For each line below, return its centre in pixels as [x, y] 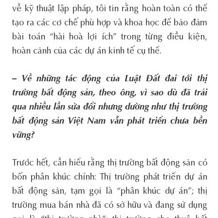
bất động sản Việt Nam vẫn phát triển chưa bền [110, 121]
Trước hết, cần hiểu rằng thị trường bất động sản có [110, 163]
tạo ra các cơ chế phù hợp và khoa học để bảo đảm [110, 23]
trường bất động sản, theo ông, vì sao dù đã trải [110, 93]
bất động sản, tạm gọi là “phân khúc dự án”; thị [110, 191]
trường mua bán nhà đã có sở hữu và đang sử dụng [110, 206]
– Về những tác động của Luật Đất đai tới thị [110, 79]
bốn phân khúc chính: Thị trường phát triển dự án [110, 177]
